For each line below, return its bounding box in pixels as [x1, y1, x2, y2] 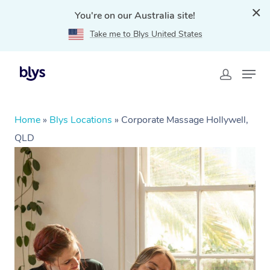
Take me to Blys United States [89, 28, 202, 40]
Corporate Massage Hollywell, [121, 113, 248, 127]
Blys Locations [49, 113, 112, 127]
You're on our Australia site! [75, 9, 195, 22]
